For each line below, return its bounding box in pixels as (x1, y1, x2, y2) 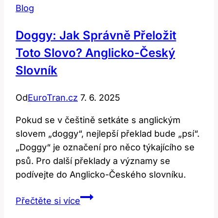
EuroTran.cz (28, 92, 78, 103)
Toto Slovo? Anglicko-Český (16, 45, 175, 60)
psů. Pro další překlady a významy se (16, 155, 170, 166)
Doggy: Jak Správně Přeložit (16, 28, 176, 42)
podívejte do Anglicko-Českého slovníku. (16, 169, 186, 180)
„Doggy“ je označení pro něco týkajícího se (16, 142, 195, 152)
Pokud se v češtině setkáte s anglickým (16, 114, 181, 125)
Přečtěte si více (16, 195, 80, 206)
